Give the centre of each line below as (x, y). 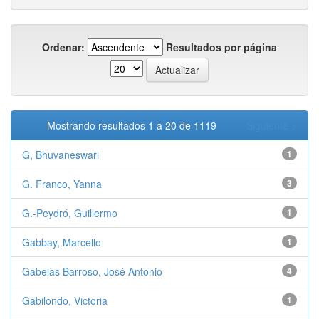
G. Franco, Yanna (62, 184)
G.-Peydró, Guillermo (70, 213)
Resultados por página (221, 47)
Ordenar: (63, 47)
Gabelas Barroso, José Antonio (92, 271)
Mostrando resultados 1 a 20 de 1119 (134, 125)
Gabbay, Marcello (62, 242)
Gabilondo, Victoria (65, 300)
